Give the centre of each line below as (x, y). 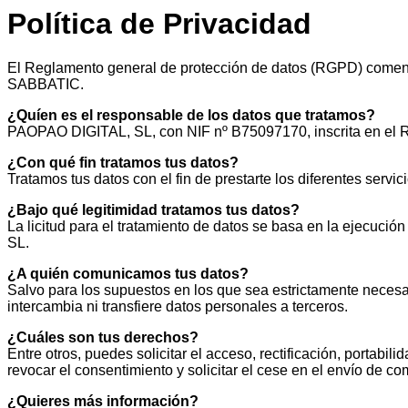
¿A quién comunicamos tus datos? (128, 274)
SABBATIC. (46, 85)
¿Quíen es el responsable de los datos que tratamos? (191, 116)
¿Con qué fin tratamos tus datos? (123, 163)
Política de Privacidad (159, 24)
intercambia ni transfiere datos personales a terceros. (178, 307)
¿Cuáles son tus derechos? (103, 338)
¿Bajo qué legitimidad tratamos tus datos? (153, 210)
